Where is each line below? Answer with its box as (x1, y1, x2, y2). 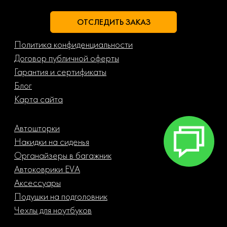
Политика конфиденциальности (14, 37, 133, 51)
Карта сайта (14, 92, 63, 105)
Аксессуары (14, 176, 61, 189)
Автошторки (14, 121, 60, 134)
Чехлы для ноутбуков (14, 203, 92, 216)
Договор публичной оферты (14, 51, 119, 64)
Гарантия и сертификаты (14, 65, 106, 78)
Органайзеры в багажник (14, 148, 111, 162)
